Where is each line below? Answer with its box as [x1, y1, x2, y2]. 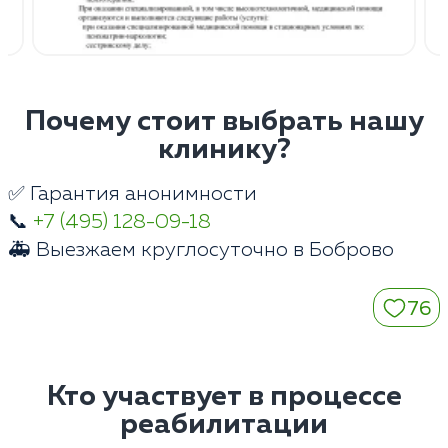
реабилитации [120, 410, 328, 439]
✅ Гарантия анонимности [8, 183, 257, 204]
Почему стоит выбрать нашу [24, 107, 424, 136]
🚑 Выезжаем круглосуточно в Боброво [8, 239, 394, 260]
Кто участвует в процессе [46, 382, 402, 411]
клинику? [157, 135, 291, 164]
